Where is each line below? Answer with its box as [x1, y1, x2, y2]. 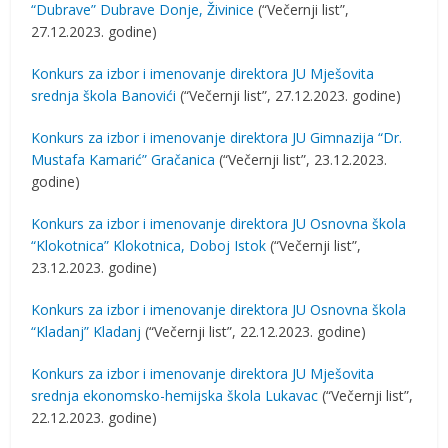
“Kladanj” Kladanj [31, 322, 142, 341]
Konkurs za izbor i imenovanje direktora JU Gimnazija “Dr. [31, 128, 403, 147]
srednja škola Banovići [31, 86, 177, 105]
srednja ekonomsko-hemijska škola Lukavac [31, 386, 319, 405]
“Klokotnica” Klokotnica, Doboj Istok [31, 236, 267, 255]
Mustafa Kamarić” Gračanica [31, 150, 216, 169]
